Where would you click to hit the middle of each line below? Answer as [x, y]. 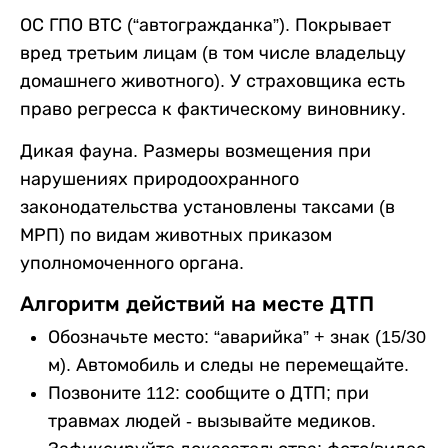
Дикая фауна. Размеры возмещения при [195, 151]
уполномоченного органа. [132, 263]
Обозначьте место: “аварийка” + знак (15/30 [237, 337]
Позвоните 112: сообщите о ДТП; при [208, 393]
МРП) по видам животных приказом [176, 235]
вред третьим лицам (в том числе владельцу [213, 53]
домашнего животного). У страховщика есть [212, 81]
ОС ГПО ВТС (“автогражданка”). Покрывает [205, 25]
